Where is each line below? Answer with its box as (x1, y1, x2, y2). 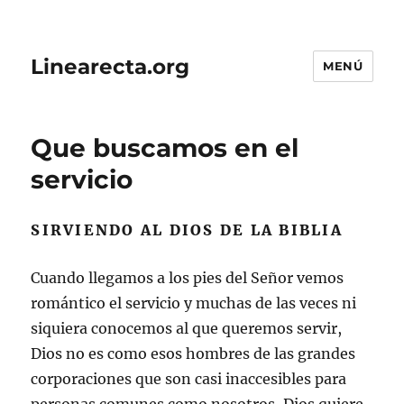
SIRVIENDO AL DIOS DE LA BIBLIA (31, 221, 343, 239)
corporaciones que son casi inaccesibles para (31, 370, 347, 388)
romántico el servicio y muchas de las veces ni (31, 294, 357, 312)
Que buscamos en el (31, 133, 299, 163)
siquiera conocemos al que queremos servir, (31, 319, 343, 337)
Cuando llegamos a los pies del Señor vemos (31, 269, 344, 287)
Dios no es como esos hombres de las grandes (31, 344, 356, 363)
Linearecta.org (31, 53, 190, 79)
